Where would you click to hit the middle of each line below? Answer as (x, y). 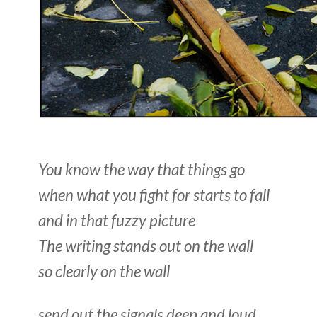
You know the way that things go (142, 169)
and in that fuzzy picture (117, 220)
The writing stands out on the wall (146, 246)
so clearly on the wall (104, 271)
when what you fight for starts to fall (154, 195)
